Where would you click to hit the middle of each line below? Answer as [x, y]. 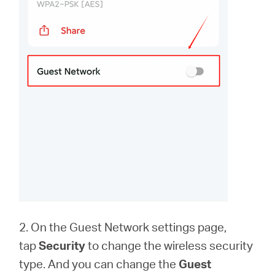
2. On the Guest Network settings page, [123, 227]
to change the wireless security [169, 246]
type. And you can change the [99, 264]
